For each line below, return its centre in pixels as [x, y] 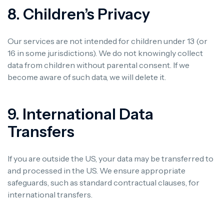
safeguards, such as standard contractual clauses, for [103, 182]
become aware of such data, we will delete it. [87, 77]
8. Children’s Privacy [79, 14]
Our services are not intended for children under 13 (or [107, 41]
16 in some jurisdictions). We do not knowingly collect [105, 53]
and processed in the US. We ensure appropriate [96, 170]
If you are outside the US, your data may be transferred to [110, 158]
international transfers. [50, 194]
